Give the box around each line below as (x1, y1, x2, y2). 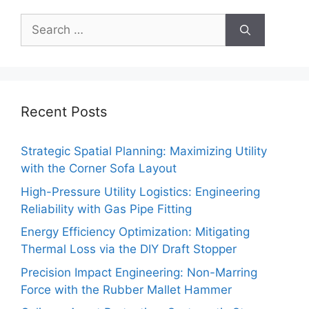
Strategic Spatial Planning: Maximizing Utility (21, 144, 267, 159)
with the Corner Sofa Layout (21, 161, 177, 176)
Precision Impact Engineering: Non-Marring (21, 265, 257, 279)
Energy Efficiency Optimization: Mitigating (21, 225, 250, 239)
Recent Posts (21, 103, 107, 121)
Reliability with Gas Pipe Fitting (21, 201, 192, 216)
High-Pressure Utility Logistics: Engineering (21, 184, 260, 199)
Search (20, 14, 59, 29)
